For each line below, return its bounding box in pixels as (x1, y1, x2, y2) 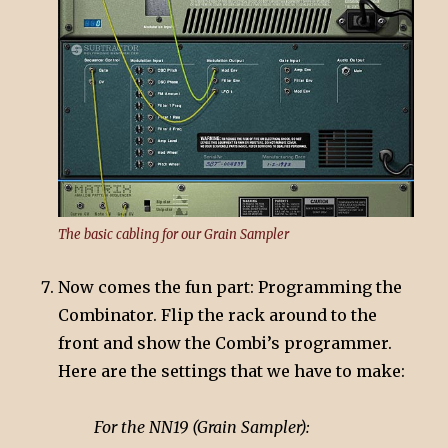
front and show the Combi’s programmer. (58, 332, 393, 353)
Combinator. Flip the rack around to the (58, 304, 378, 325)
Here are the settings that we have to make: (58, 360, 406, 381)
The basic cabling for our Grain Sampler (58, 225, 290, 243)
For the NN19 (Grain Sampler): (94, 416, 311, 437)
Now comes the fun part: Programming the (58, 276, 403, 297)
